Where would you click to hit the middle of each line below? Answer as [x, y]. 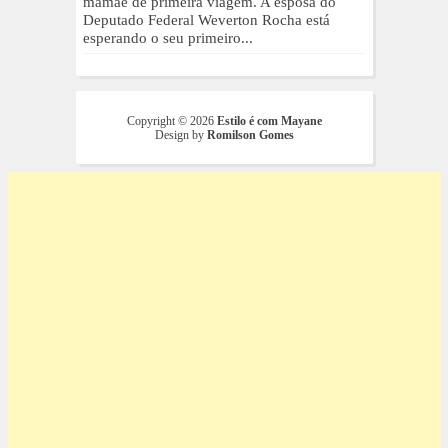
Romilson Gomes [250, 134]
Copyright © [158, 120]
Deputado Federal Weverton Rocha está [206, 19]
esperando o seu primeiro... [168, 37]
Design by [180, 134]
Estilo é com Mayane [269, 120]
